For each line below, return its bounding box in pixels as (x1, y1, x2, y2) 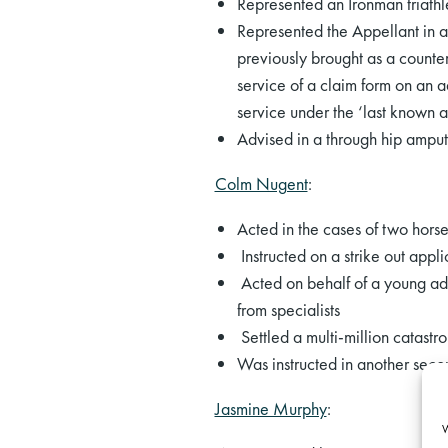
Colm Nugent (214, 172, 308, 196)
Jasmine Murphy (214, 397, 327, 421)
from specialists (237, 298, 340, 322)
